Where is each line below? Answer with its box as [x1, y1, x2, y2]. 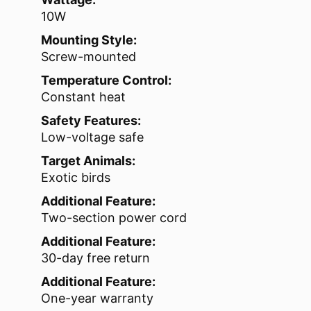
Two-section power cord [41, 210, 187, 225]
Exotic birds [41, 169, 110, 185]
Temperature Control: [41, 72, 171, 87]
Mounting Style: [41, 32, 137, 47]
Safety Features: [41, 112, 141, 128]
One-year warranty [41, 290, 153, 305]
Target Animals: [41, 153, 135, 168]
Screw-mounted [41, 49, 136, 64]
